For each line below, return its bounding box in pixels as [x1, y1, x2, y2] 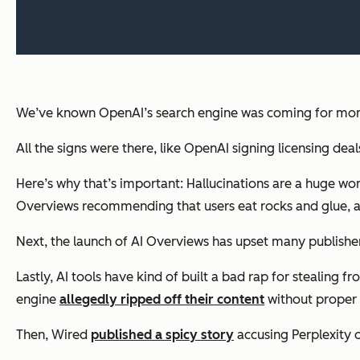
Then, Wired [16, 327, 91, 343]
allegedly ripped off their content [59, 292, 264, 308]
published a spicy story [91, 327, 234, 343]
